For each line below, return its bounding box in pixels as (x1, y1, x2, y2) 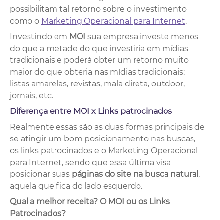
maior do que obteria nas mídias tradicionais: (10, 67, 185, 77)
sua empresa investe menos (85, 31, 198, 41)
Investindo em (10, 31, 69, 41)
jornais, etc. (10, 90, 53, 100)
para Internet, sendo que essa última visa (10, 157, 171, 167)
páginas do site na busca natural (72, 169, 198, 179)
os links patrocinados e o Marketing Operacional (10, 145, 198, 155)
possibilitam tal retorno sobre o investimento (10, 4, 187, 14)
